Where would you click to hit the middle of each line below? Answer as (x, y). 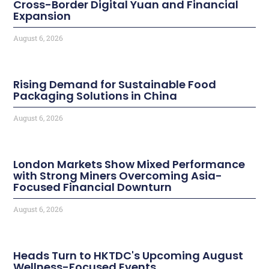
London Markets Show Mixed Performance (129, 164)
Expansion (42, 16)
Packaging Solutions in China (95, 95)
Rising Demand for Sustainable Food (115, 84)
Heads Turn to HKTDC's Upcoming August (128, 255)
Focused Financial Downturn (93, 187)
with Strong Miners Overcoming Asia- (118, 175)
